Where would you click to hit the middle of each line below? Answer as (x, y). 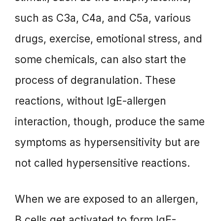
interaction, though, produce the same (110, 121)
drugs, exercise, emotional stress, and (109, 38)
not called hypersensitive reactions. (102, 163)
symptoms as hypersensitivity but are (107, 142)
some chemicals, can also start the (100, 59)
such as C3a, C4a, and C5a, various (103, 18)
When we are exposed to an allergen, (107, 199)
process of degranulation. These (95, 80)
